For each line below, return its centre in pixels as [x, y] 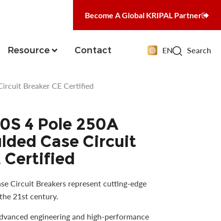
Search [199, 50]
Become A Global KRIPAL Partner [143, 15]
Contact [93, 50]
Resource [28, 50]
